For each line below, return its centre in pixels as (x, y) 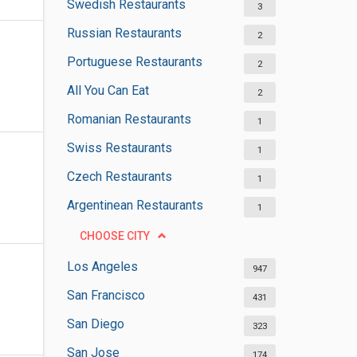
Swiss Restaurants (119, 148)
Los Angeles (102, 267)
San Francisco (106, 295)
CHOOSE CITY (114, 236)
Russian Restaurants (124, 33)
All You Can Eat (108, 90)
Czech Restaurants (119, 177)
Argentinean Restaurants (135, 205)
